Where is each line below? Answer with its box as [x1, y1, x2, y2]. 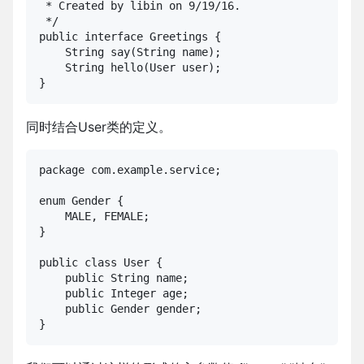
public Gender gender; [39, 302, 201, 316]
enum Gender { [39, 194, 123, 208]
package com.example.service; [39, 163, 221, 177]
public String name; [39, 271, 188, 285]
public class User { [39, 256, 162, 270]
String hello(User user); [39, 61, 221, 75]
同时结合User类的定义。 [26, 119, 171, 136]
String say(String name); [39, 45, 221, 59]
